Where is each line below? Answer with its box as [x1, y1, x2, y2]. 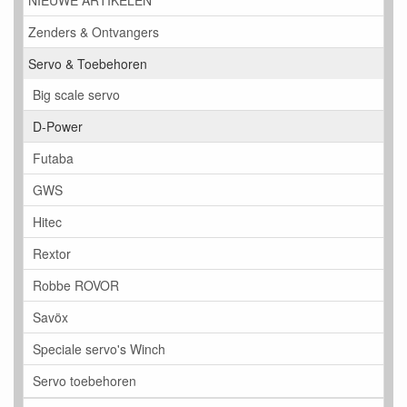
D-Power [33, 117, 83, 136]
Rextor [33, 244, 71, 263]
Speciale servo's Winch [33, 340, 165, 359]
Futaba [33, 149, 74, 168]
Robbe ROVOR [33, 276, 119, 295]
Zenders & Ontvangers [28, 23, 159, 42]
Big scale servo [33, 85, 120, 104]
